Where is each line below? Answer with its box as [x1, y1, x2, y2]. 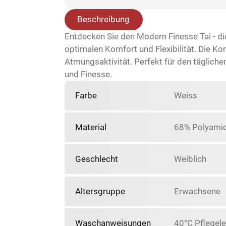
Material [75, 122, 106, 133]
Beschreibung [77, 14, 130, 25]
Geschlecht [75, 154, 118, 164]
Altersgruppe [75, 186, 125, 196]
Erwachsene [174, 186, 221, 196]
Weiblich [174, 154, 207, 164]
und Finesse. [64, 69, 112, 79]
